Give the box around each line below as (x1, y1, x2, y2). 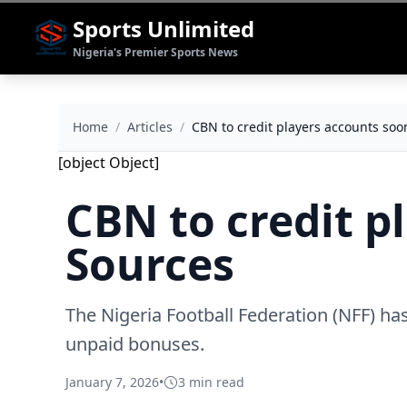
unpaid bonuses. (65, 332, 204, 356)
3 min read (178, 373, 244, 391)
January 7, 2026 (65, 373, 159, 391)
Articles (127, 118, 173, 135)
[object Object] (58, 153, 159, 173)
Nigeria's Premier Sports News (73, 45, 238, 60)
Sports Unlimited (73, 14, 254, 44)
